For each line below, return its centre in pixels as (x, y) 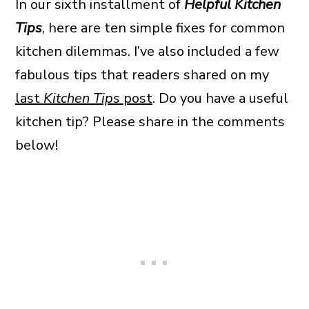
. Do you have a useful (220, 99)
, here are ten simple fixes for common (163, 28)
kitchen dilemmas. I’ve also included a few (147, 52)
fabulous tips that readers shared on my (142, 75)
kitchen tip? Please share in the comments (150, 122)
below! (36, 146)
